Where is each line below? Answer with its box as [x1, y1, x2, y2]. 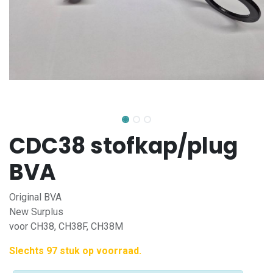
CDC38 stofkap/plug [9, 130, 238, 161]
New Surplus [9, 206, 63, 218]
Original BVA [9, 191, 62, 203]
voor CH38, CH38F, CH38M [9, 221, 123, 232]
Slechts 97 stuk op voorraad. [9, 245, 141, 257]
